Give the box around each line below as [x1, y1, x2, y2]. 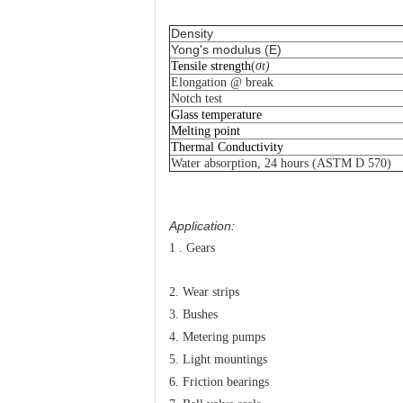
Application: [169, 219, 235, 234]
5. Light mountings [169, 353, 267, 367]
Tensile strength [171, 59, 251, 74]
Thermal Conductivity [171, 140, 283, 155]
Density [171, 26, 213, 41]
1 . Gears [169, 241, 215, 255]
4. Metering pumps [169, 330, 265, 345]
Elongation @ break [171, 76, 273, 90]
